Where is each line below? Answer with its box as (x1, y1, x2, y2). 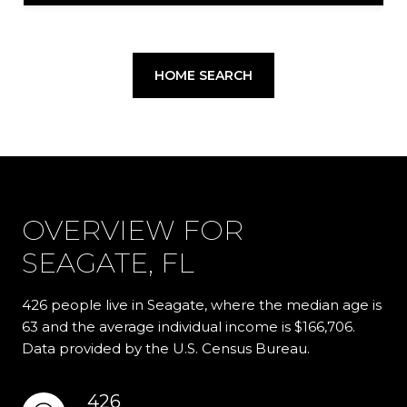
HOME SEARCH (154, 67, 253, 84)
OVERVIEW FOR (22, 213, 243, 247)
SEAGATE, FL (22, 246, 194, 280)
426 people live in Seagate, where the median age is (22, 296, 382, 313)
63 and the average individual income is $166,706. (22, 318, 355, 335)
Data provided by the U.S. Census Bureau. (22, 340, 310, 357)
